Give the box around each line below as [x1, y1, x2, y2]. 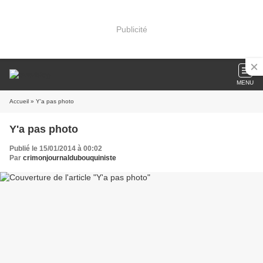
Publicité [116, 24, 147, 34]
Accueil [9, 98, 29, 104]
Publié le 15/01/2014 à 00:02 [9, 144, 102, 153]
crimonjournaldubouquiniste [23, 154, 116, 162]
